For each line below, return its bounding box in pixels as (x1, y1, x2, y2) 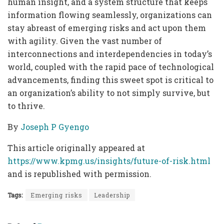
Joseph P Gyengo (20, 121, 89, 132)
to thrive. (7, 100, 47, 111)
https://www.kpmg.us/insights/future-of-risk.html (7, 155, 210, 166)
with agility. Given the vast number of (7, 35, 162, 46)
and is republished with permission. (7, 168, 151, 179)
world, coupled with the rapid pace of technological (7, 61, 214, 72)
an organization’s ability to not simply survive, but (7, 87, 210, 98)
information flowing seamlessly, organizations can (7, 9, 212, 20)
